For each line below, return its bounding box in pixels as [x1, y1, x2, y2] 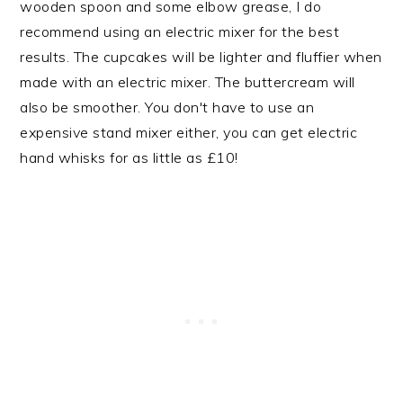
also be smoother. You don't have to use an [20, 98, 315, 117]
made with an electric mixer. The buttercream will [20, 73, 355, 92]
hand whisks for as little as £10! [20, 148, 238, 167]
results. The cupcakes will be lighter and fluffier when [20, 48, 382, 67]
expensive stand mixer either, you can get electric [20, 123, 358, 142]
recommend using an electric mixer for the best [20, 22, 340, 41]
